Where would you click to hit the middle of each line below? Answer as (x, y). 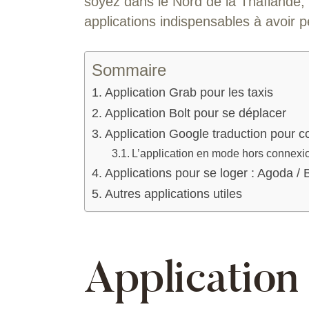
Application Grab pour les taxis (189, 92)
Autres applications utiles (173, 193)
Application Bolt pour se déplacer (195, 113)
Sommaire (129, 70)
